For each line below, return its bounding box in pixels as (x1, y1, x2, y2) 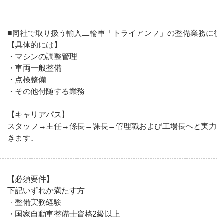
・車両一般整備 (7, 64, 62, 72)
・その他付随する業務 (7, 87, 85, 95)
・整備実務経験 (7, 198, 62, 206)
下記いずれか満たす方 (7, 186, 85, 195)
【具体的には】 (7, 41, 62, 49)
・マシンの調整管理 (7, 52, 77, 61)
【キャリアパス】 (7, 110, 69, 119)
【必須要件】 (7, 175, 54, 183)
